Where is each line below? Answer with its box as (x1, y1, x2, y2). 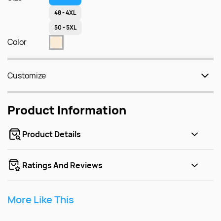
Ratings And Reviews (22, 159, 103, 171)
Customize (7, 70, 46, 81)
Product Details (22, 128, 81, 140)
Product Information (7, 101, 126, 118)
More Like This (7, 192, 74, 206)
